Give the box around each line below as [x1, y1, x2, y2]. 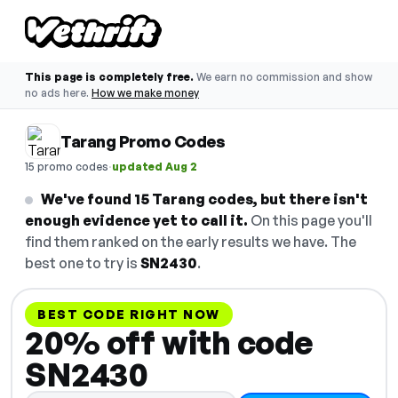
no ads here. [25, 86, 89, 99]
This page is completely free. [25, 70, 194, 84]
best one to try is [25, 254, 140, 272]
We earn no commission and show [196, 70, 372, 84]
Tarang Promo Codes [60, 131, 225, 151]
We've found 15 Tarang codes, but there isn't [41, 190, 368, 208]
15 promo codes [25, 159, 108, 173]
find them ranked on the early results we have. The [25, 233, 356, 251]
